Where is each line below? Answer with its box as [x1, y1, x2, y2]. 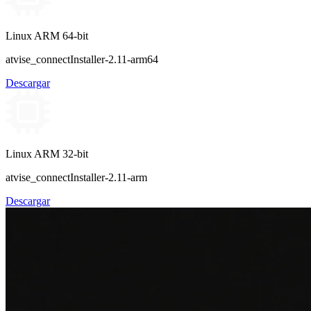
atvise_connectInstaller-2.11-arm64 [6, 53, 158, 66]
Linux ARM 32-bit [6, 148, 88, 160]
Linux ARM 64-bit [6, 30, 88, 42]
